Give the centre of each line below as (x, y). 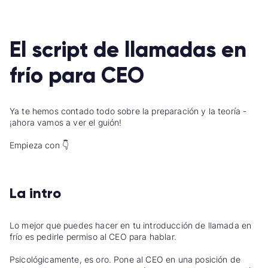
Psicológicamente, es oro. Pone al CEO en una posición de (125, 259)
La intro (35, 193)
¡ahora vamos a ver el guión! (66, 123)
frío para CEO (77, 76)
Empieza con (36, 145)
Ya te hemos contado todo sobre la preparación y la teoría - (128, 111)
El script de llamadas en (128, 50)
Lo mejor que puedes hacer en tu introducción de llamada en (131, 225)
